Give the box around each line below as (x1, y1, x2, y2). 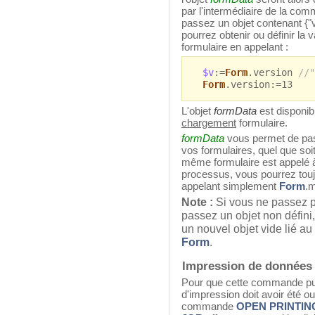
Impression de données (182, 259, 313, 273)
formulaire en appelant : (181, 41, 288, 53)
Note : (181, 195, 213, 209)
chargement (181, 117, 236, 129)
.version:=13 (224, 79, 292, 91)
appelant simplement (181, 180, 279, 193)
